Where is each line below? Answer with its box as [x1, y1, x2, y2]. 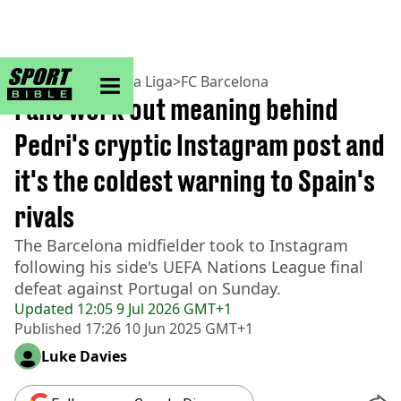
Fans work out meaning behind [14, 92, 338, 126]
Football [64, 72, 118, 91]
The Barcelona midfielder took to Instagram [14, 235, 348, 256]
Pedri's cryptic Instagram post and [14, 128, 385, 162]
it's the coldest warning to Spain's [14, 164, 375, 198]
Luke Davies [41, 346, 127, 366]
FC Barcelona [181, 72, 269, 91]
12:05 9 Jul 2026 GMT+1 [73, 299, 232, 319]
